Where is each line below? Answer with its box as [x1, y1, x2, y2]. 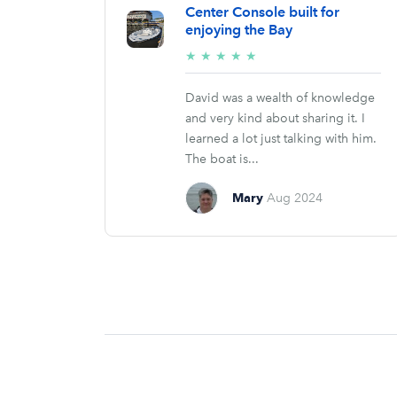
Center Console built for [185, 4, 339, 21]
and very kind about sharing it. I [185, 111, 365, 127]
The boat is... [185, 152, 259, 167]
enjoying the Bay [185, 21, 292, 39]
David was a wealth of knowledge [185, 90, 375, 106]
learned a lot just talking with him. [185, 131, 377, 147]
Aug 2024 [266, 191, 323, 206]
